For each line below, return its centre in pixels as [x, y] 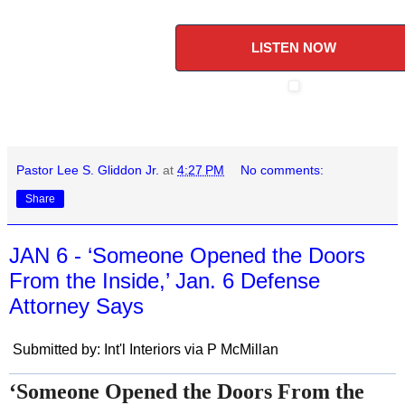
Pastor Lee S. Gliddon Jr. [88, 170]
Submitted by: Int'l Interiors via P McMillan [144, 349]
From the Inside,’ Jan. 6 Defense [165, 281]
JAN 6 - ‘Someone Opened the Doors [187, 255]
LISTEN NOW [294, 47]
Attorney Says [76, 306]
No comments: [283, 170]
